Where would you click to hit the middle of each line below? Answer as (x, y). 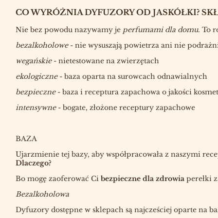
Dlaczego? (34, 163)
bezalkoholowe (42, 45)
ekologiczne (36, 76)
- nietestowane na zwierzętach (105, 61)
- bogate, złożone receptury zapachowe (126, 107)
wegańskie (34, 61)
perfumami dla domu (160, 29)
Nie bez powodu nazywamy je (69, 29)
